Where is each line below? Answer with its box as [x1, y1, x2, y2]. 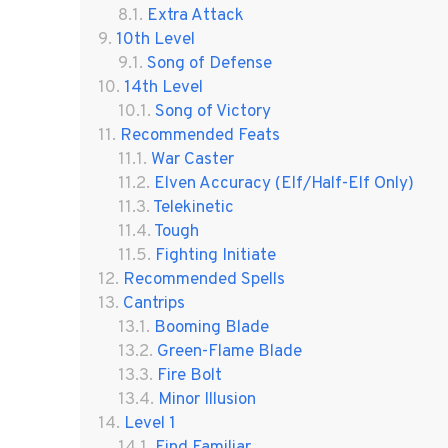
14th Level [123, 76, 203, 99]
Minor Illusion [157, 388, 256, 411]
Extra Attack [146, 4, 244, 27]
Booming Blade [153, 316, 269, 339]
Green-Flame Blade [156, 340, 302, 363]
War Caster [150, 148, 234, 171]
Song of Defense [146, 52, 272, 75]
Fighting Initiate [154, 244, 276, 267]
